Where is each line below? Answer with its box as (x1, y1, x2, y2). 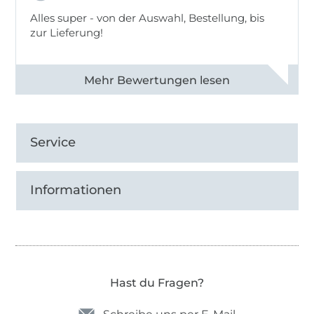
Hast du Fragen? (110, 276, 204, 290)
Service (30, 135, 76, 151)
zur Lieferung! (30, 26, 104, 40)
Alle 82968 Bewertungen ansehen (26, 72, 243, 88)
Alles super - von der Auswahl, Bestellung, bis (30, 11, 265, 25)
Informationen (30, 182, 122, 198)
